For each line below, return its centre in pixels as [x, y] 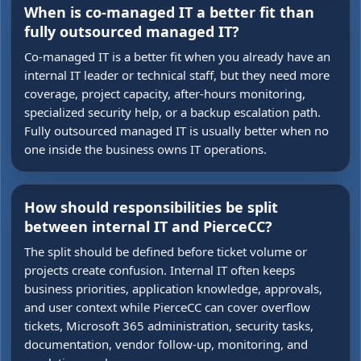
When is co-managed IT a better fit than [169, 12]
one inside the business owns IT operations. [145, 149]
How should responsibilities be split [151, 207]
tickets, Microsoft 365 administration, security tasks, [169, 326]
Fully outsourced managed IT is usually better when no [176, 131]
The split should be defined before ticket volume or [166, 251]
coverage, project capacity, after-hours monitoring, [165, 93]
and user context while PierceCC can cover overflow [167, 307]
